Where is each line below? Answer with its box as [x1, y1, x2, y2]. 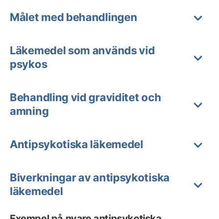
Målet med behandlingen [10, 11, 137, 23]
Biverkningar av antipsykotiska [10, 171, 170, 184]
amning [10, 105, 49, 117]
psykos [10, 58, 47, 70]
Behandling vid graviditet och [10, 91, 161, 104]
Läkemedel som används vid [10, 44, 155, 57]
